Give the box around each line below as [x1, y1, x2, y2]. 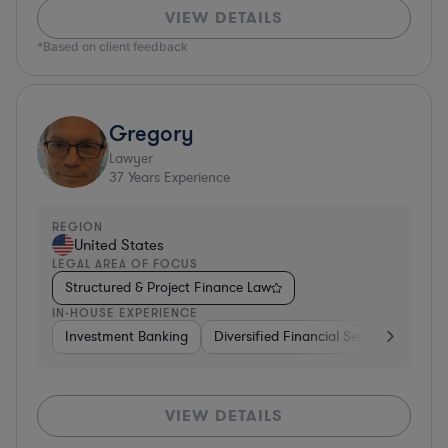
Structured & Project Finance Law [65, 277, 271, 297]
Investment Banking [65, 326, 188, 346]
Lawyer [109, 148, 153, 168]
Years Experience [124, 167, 230, 187]
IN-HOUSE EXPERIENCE [52, 304, 198, 320]
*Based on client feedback [37, 38, 188, 54]
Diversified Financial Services [214, 326, 393, 346]
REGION [52, 218, 103, 234]
